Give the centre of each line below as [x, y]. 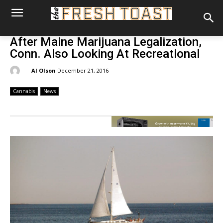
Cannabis [24, 91]
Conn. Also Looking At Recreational [105, 54]
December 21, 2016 [83, 71]
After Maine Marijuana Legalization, [106, 42]
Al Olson [44, 70]
